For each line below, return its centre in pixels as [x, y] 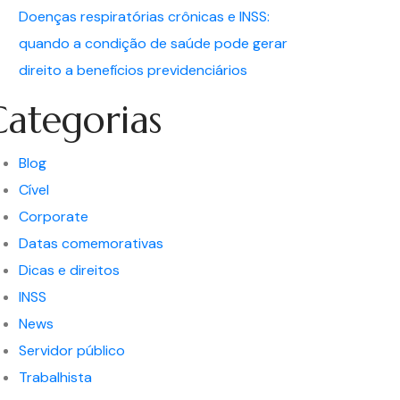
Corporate [54, 217]
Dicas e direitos [69, 270]
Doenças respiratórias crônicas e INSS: [144, 17]
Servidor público [72, 350]
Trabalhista [55, 377]
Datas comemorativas [91, 243]
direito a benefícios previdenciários [133, 70]
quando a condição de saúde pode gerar [153, 43]
